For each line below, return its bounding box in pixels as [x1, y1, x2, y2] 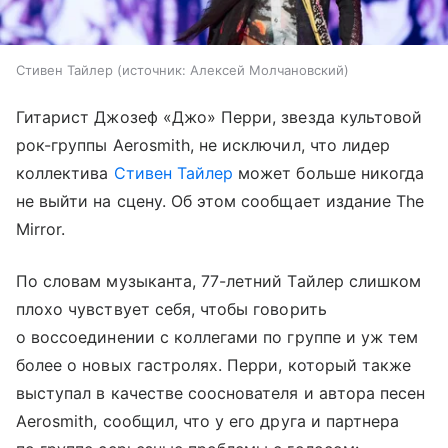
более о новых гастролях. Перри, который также [16, 355, 412, 376]
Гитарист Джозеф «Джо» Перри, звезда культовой [16, 107, 423, 128]
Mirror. [16, 219, 66, 240]
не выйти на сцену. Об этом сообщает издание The [16, 191, 425, 212]
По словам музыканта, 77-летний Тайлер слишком [16, 271, 422, 292]
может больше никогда [233, 163, 425, 184]
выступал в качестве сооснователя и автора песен [16, 383, 426, 404]
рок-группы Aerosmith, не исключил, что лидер [16, 135, 391, 156]
